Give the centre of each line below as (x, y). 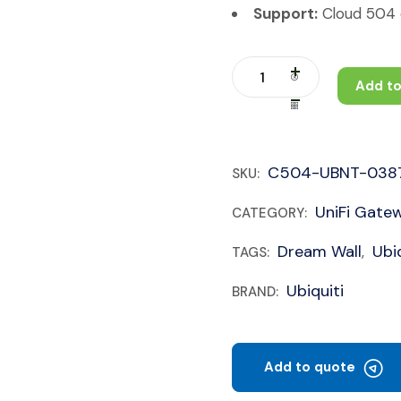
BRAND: (257, 292)
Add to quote (310, 367)
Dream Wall (320, 252)
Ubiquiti (315, 291)
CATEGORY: (271, 213)
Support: (286, 13)
